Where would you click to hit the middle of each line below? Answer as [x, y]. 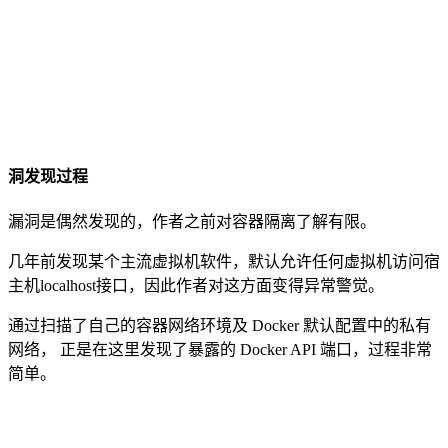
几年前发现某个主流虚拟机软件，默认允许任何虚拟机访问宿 [224, 262]
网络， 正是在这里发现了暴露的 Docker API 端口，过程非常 [220, 350]
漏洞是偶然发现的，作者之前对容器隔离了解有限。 [192, 222]
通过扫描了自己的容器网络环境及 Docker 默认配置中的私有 [219, 326]
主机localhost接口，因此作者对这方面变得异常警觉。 [196, 286]
